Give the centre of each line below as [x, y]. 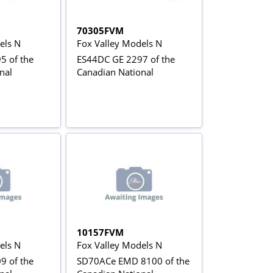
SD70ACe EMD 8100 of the [133, 261]
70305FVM [101, 30]
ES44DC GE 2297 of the [126, 59]
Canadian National [115, 72]
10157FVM [101, 232]
